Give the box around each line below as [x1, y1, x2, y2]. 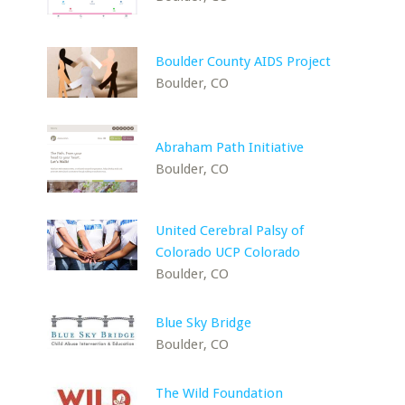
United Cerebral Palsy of [155, 221, 305, 239]
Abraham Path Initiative [155, 138, 305, 155]
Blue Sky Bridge [155, 314, 252, 331]
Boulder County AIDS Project [155, 52, 332, 70]
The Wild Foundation [155, 384, 284, 401]
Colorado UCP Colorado [155, 243, 301, 260]
